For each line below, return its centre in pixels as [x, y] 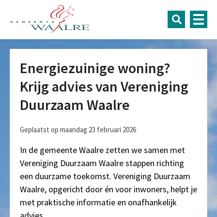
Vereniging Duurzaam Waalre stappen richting [102, 163]
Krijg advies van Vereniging [104, 86]
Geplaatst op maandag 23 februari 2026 [78, 130]
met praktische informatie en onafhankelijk [98, 202]
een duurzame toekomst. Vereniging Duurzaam [105, 176]
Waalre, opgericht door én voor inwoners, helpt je [108, 189]
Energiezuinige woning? [95, 68]
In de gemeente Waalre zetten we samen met [102, 150]
